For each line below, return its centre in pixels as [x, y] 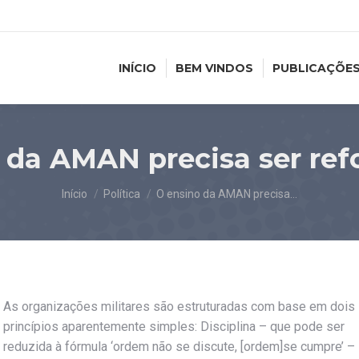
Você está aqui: [105, 186]
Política [122, 194]
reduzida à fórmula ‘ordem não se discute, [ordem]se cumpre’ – [179, 347]
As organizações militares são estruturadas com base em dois [179, 307]
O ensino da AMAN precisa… [227, 194]
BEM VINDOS [214, 68]
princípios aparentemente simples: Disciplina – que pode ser [174, 327]
